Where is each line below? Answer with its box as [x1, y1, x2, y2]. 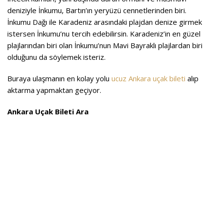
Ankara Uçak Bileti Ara [7, 106, 89, 116]
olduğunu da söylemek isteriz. [7, 52, 106, 62]
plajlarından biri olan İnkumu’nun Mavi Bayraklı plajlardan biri [7, 40, 202, 50]
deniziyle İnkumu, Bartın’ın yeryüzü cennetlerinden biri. [7, 5, 186, 15]
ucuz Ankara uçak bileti [111, 73, 185, 83]
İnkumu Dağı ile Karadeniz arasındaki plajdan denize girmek [7, 17, 202, 27]
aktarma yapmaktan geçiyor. [7, 85, 101, 95]
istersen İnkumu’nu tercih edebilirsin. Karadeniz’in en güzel [7, 28, 200, 38]
